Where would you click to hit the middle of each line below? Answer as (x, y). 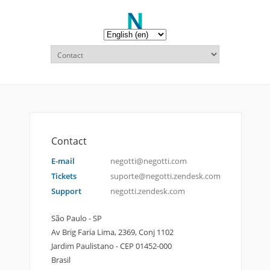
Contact (69, 141)
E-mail (63, 161)
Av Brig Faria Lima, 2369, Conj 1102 (112, 232)
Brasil (61, 260)
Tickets (64, 176)
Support (66, 191)
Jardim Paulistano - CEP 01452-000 (111, 246)
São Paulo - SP (77, 218)
